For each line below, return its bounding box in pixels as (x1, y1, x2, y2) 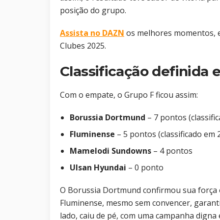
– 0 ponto (126, 162, 164, 173)
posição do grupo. (60, 5, 126, 16)
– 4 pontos (151, 145, 192, 157)
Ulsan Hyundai (70, 162, 126, 173)
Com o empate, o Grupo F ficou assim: (60, 89, 198, 101)
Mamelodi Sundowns (70, 145, 151, 157)
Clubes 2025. (60, 40, 106, 52)
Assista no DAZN (60, 27, 124, 39)
